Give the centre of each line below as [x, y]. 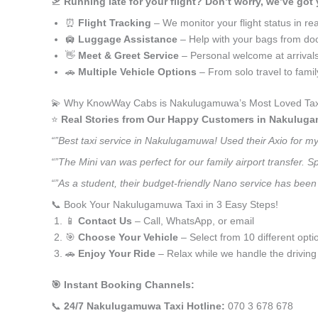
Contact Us [105, 221]
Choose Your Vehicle [128, 237]
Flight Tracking [115, 23]
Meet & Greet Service [128, 55]
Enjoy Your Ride [117, 253]
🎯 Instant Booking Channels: [123, 285]
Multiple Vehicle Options [137, 72]
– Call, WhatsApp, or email [193, 221]
